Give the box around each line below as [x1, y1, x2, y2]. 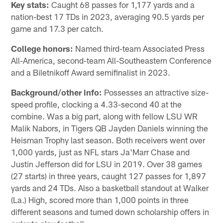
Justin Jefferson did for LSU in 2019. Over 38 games [11, 158, 203, 169]
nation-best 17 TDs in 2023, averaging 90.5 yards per [11, 11, 205, 21]
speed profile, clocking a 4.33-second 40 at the [11, 99, 182, 109]
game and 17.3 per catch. [11, 23, 104, 33]
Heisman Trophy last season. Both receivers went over [11, 134, 206, 145]
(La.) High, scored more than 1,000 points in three [11, 194, 189, 205]
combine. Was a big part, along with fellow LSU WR [11, 111, 198, 121]
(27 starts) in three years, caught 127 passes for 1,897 [11, 170, 207, 181]
